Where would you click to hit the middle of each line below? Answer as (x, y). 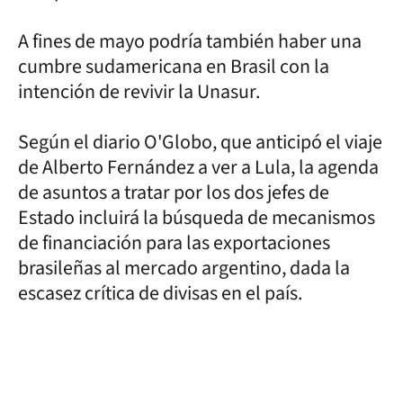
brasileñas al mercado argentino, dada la (184, 268)
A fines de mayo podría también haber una (190, 41)
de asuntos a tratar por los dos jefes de (174, 192)
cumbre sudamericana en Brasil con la (174, 66)
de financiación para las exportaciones (174, 242)
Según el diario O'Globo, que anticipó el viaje (200, 142)
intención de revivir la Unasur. (143, 91)
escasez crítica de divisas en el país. (160, 293)
